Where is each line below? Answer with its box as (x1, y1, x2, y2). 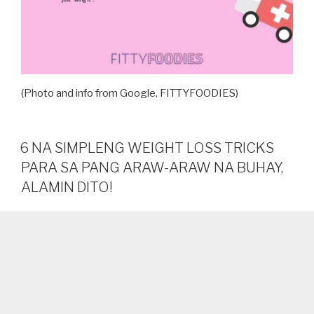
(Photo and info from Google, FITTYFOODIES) (21, 86, 238, 100)
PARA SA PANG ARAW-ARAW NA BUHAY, (21, 159, 283, 177)
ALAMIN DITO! (21, 179, 113, 196)
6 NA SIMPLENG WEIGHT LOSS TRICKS (20, 139, 274, 157)
